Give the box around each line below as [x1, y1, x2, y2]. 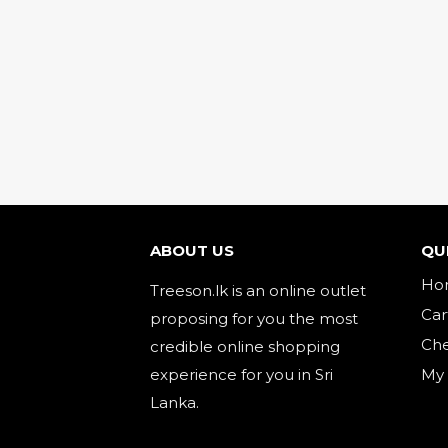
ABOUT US [150, 241, 234, 260]
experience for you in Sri [150, 365, 333, 384]
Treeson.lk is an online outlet [150, 281, 366, 300]
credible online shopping [150, 337, 340, 356]
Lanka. [150, 393, 199, 412]
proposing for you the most [150, 309, 358, 328]
